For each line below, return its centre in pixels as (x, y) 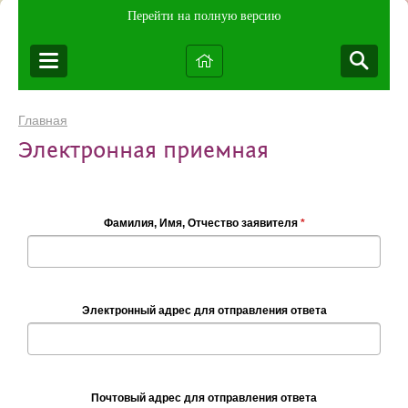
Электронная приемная (143, 151)
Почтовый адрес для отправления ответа (204, 398)
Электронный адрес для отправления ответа (204, 311)
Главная (43, 120)
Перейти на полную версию (204, 16)
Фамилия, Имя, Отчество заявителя (202, 224)
